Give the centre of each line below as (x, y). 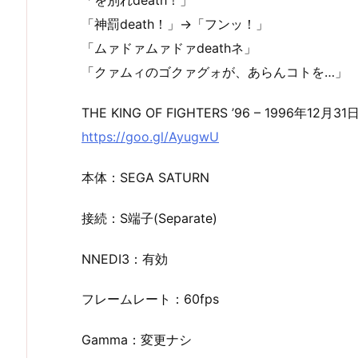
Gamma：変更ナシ (137, 340)
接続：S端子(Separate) (149, 218)
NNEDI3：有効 (125, 259)
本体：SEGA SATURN (145, 177)
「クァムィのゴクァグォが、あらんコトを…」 (215, 72)
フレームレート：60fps (150, 299)
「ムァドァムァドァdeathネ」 (169, 48)
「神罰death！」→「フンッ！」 (175, 24)
